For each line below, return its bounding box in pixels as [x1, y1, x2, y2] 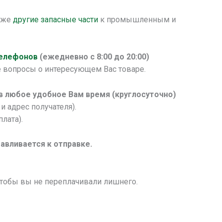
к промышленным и [98, 14, 176, 24]
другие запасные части [12, 14, 98, 24]
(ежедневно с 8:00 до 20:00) [39, 52, 149, 62]
